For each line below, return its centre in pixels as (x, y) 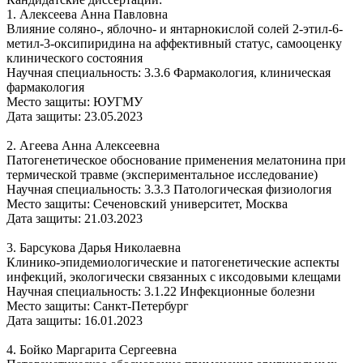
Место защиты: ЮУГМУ (75, 101)
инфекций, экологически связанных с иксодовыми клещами (174, 276)
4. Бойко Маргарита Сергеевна (92, 349)
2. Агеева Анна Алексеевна (83, 145)
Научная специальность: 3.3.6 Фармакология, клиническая (169, 72)
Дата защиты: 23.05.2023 (75, 116)
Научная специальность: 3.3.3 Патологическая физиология (169, 189)
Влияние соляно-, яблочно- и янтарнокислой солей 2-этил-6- (175, 28)
